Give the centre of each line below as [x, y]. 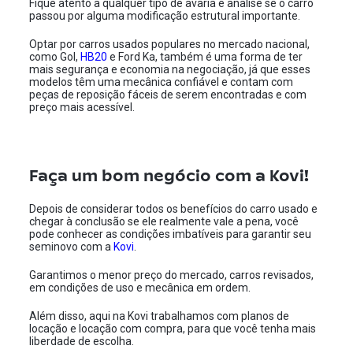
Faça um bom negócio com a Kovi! [169, 174]
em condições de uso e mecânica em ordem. [140, 288]
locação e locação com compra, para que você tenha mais [173, 329]
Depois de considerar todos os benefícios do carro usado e [174, 209]
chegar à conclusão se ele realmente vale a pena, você [164, 221]
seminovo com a [72, 247]
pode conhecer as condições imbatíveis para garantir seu [171, 234]
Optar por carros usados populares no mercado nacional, [170, 44]
